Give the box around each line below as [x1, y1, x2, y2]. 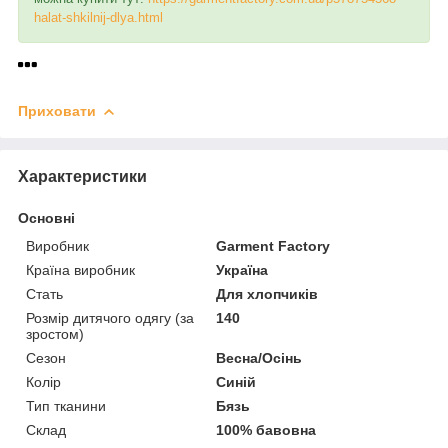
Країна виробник [26, 261, 135, 278]
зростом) [26, 325, 84, 342]
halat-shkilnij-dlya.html [34, 10, 163, 26]
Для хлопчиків [216, 285, 319, 302]
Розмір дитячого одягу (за [26, 309, 194, 326]
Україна [216, 261, 269, 278]
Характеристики [18, 167, 147, 185]
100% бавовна [216, 421, 317, 438]
